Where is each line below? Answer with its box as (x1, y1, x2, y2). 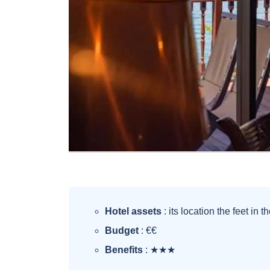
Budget (105, 225, 139, 236)
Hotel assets (105, 206, 162, 217)
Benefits (105, 245, 143, 256)
